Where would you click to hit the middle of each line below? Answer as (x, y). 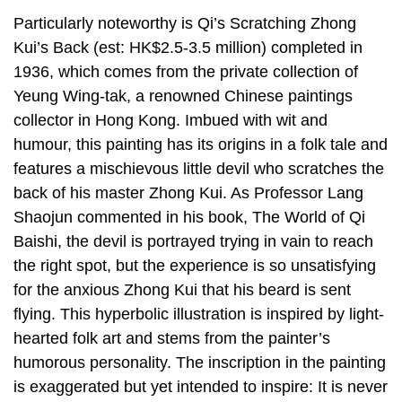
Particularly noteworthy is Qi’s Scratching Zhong (185, 23)
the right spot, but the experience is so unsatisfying (195, 265)
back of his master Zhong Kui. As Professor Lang (188, 192)
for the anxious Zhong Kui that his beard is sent (182, 289)
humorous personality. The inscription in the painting (200, 362)
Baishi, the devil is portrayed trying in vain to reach (193, 241)
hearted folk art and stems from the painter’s (172, 338)
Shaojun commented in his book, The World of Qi (189, 217)
